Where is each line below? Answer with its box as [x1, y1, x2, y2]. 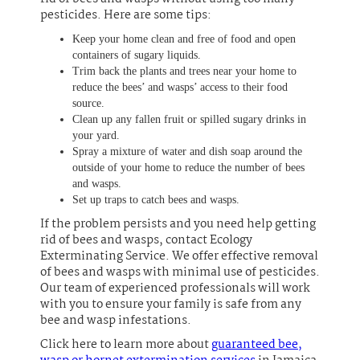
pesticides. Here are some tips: [40, 5, 211, 25]
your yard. [72, 129, 120, 141]
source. [72, 96, 104, 109]
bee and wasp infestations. [40, 310, 191, 330]
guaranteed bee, [211, 334, 302, 354]
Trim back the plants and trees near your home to [72, 64, 297, 77]
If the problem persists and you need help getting [40, 214, 316, 234]
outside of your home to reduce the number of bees [72, 161, 305, 174]
